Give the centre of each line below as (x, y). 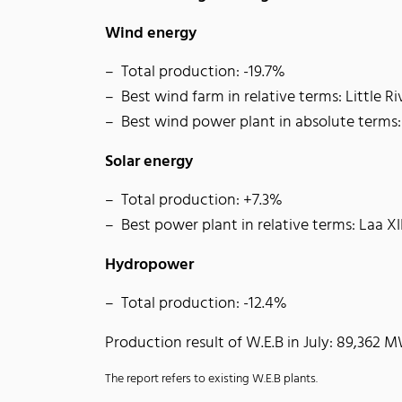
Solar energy (149, 162)
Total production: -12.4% (204, 304)
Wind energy (151, 34)
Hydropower (149, 265)
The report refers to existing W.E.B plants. (211, 379)
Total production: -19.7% (203, 72)
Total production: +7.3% (202, 201)
